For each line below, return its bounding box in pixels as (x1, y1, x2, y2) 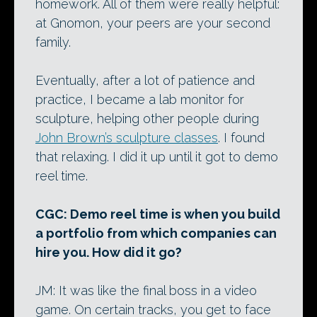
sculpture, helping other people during (35, 110, 259, 126)
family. (35, 34, 71, 50)
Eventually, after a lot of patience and (35, 72, 255, 88)
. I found (218, 129, 265, 145)
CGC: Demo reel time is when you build (35, 206, 280, 221)
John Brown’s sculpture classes (35, 129, 218, 145)
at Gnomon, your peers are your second (35, 15, 270, 30)
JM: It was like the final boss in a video (35, 282, 257, 298)
